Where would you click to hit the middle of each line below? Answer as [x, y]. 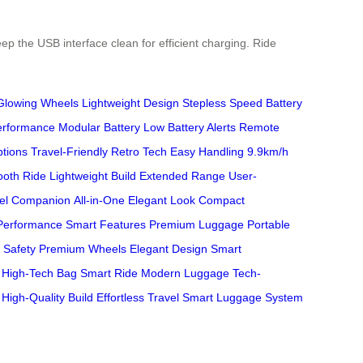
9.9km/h [268, 152]
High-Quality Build [47, 298]
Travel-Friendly [69, 152]
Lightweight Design [130, 103]
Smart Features [106, 225]
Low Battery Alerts [190, 128]
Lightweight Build [93, 176]
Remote [259, 128]
